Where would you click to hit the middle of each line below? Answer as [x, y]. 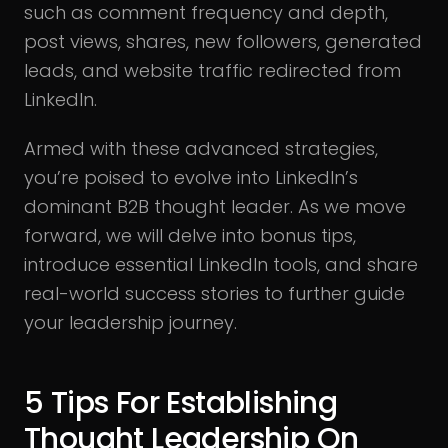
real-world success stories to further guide [214, 293]
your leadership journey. [130, 322]
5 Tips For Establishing [181, 402]
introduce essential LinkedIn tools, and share [221, 264]
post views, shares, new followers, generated [223, 41]
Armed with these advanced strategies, [201, 148]
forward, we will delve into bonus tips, [190, 235]
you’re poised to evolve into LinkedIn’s [191, 177]
